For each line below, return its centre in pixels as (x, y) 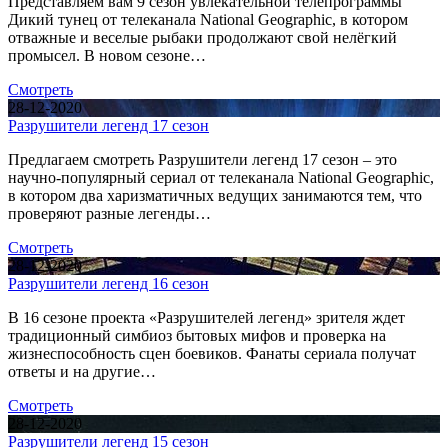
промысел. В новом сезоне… (107, 56)
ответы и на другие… (82, 372)
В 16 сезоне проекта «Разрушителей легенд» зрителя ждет (206, 318)
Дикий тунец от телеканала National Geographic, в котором (208, 20)
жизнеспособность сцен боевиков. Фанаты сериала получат (212, 354)
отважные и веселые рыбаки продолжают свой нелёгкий (202, 38)
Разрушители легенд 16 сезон (108, 284)
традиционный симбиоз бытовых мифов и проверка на (197, 336)
